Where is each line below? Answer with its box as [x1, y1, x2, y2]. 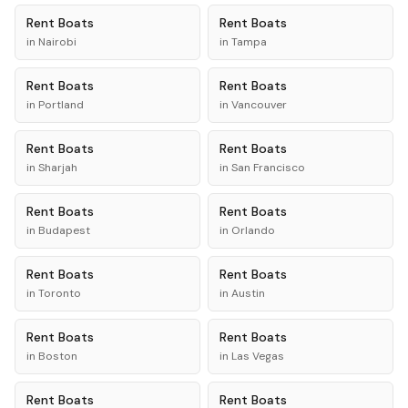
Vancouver [231, 97, 287, 112]
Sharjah [38, 160, 77, 175]
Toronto [38, 286, 81, 301]
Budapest [38, 223, 90, 238]
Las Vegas [231, 349, 284, 363]
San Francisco [231, 160, 305, 175]
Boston [38, 349, 77, 363]
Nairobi [38, 35, 76, 49]
